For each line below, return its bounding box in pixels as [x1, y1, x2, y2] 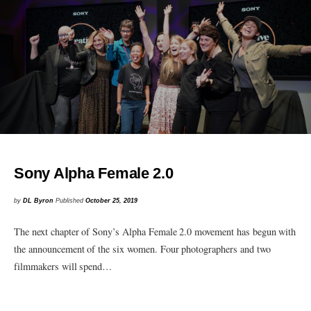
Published [56, 197, 86, 205]
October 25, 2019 [85, 197, 138, 205]
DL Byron [23, 197, 54, 205]
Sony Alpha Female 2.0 [14, 165, 174, 183]
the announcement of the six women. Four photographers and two [14, 242, 271, 255]
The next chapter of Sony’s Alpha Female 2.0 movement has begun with [14, 224, 296, 238]
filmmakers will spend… [14, 259, 112, 273]
